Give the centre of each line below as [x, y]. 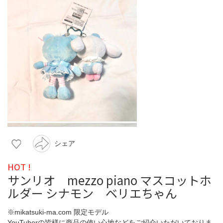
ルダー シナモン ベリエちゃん [92, 193]
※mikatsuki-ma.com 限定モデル [58, 212]
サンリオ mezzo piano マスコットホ [110, 180]
